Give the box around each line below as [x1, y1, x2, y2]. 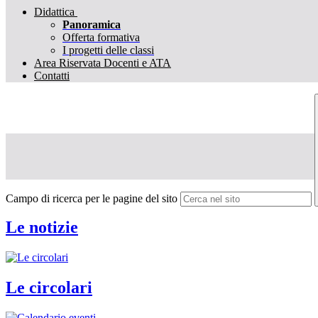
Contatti [34, 70, 70, 82]
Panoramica [62, 18, 121, 31]
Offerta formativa [62, 31, 140, 44]
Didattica [34, 6, 75, 18]
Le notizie [6, 218, 78, 237]
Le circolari [6, 278, 92, 297]
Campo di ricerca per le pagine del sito [6, 192, 177, 205]
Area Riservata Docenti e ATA [34, 57, 171, 70]
